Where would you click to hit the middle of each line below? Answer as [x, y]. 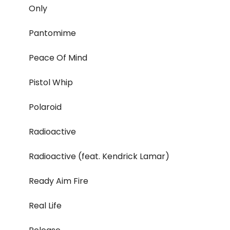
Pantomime [52, 33]
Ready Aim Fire [59, 181]
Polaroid [45, 107]
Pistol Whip [51, 83]
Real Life [45, 206]
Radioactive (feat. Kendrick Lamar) [99, 157]
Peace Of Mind [58, 58]
